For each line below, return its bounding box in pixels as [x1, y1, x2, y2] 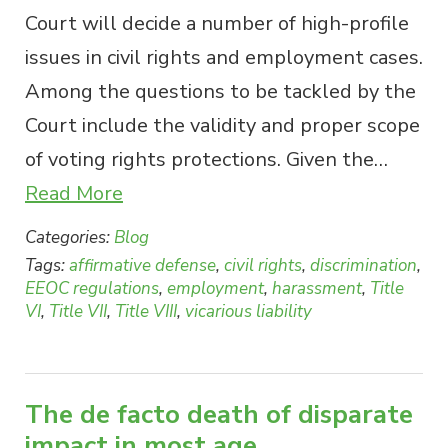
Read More [25, 179, 123, 207]
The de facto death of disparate [25, 396, 413, 432]
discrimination [310, 253, 417, 277]
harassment [272, 276, 362, 300]
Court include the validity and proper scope [25, 111, 420, 139]
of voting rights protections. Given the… [25, 145, 388, 173]
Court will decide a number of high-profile [25, 9, 409, 37]
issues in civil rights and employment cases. [25, 43, 423, 71]
